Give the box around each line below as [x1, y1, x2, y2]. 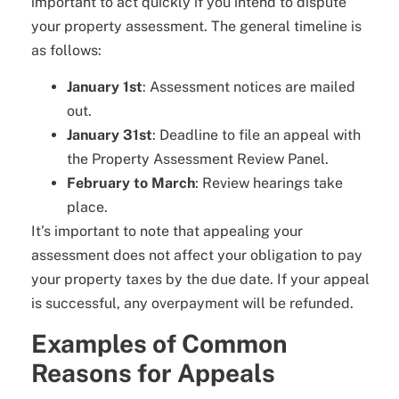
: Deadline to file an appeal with [152, 126, 361, 144]
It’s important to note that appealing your [31, 223, 303, 240]
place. [67, 199, 108, 216]
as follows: [31, 41, 102, 59]
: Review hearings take [195, 175, 343, 192]
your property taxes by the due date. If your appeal [31, 271, 370, 289]
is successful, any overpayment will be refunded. [31, 295, 354, 313]
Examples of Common [31, 328, 288, 358]
